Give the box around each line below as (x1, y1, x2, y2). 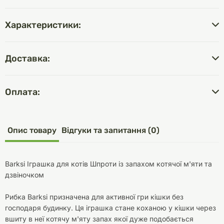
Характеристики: (5, 19, 81, 30)
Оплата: (5, 86, 40, 97)
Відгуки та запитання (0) (61, 125, 159, 135)
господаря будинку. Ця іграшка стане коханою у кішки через (5, 203, 216, 212)
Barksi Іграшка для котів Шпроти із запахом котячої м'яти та (5, 159, 212, 168)
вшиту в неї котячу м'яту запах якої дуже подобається (5, 214, 193, 223)
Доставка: (5, 53, 50, 64)
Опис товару (7, 125, 56, 135)
